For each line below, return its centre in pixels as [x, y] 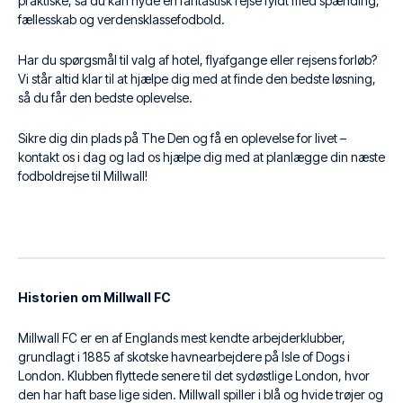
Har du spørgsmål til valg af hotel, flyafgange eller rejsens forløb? [197, 60]
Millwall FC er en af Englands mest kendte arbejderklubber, [182, 338]
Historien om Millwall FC [94, 297]
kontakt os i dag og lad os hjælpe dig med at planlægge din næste [201, 157]
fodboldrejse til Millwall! [83, 176]
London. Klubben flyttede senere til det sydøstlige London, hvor [194, 376]
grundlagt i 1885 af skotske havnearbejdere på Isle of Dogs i [184, 357]
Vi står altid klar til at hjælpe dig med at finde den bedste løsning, [197, 79]
